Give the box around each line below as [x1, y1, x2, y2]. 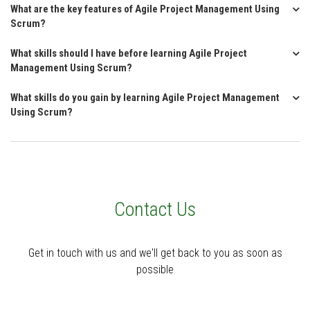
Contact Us [114, 198, 196, 221]
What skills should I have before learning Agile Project [10, 47, 247, 60]
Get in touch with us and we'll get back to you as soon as [28, 246, 282, 259]
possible [136, 263, 174, 276]
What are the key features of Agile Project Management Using [10, 3, 280, 15]
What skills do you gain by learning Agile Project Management [10, 91, 280, 104]
